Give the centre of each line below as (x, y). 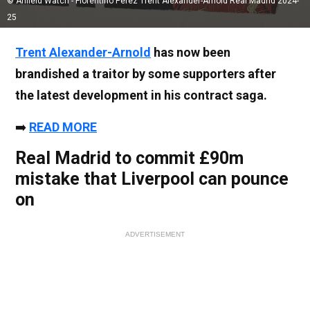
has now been (191, 52)
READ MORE (63, 127)
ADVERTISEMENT (155, 234)
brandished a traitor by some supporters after (146, 73)
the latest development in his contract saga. (141, 95)
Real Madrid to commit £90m (129, 158)
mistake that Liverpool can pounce (152, 179)
